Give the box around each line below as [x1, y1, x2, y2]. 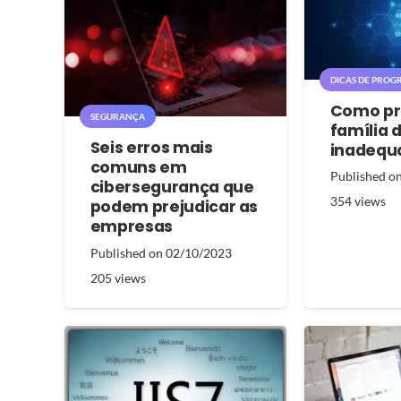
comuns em [90, 157, 187, 179]
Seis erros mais [90, 137, 213, 159]
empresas [90, 216, 173, 238]
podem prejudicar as [90, 196, 259, 218]
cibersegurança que [90, 176, 254, 199]
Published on [90, 244, 166, 260]
